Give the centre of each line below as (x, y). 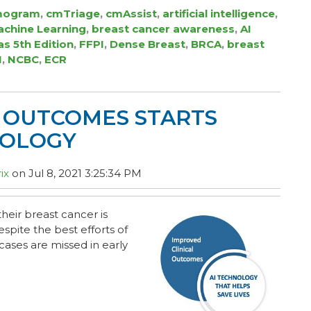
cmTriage (73, 14)
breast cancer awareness (163, 29)
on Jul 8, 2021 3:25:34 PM (75, 173)
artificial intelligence (219, 14)
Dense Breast (148, 44)
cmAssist (131, 14)
